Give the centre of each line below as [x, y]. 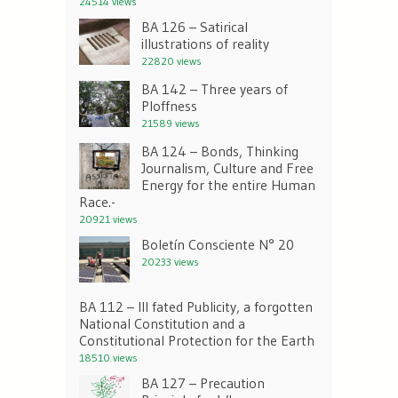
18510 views [108, 358]
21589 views [171, 123]
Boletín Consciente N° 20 [218, 245]
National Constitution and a [162, 324]
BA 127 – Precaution [203, 383]
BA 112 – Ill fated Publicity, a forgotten [196, 307]
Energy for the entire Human [228, 185]
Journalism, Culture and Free [227, 168]
